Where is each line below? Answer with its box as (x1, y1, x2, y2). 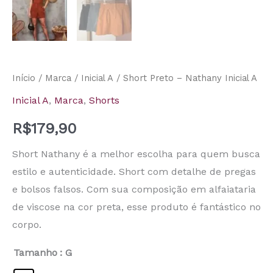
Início (12, 73, 35, 84)
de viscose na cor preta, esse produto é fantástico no (12, 200, 261, 213)
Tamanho (13, 246, 57, 258)
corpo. (12, 218, 41, 230)
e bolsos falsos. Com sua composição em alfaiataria (12, 183, 256, 195)
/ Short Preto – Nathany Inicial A (113, 73, 257, 84)
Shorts (89, 94, 119, 106)
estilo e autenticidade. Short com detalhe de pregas (12, 165, 256, 177)
